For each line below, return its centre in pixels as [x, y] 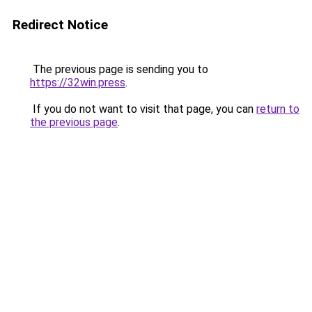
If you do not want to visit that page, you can [143, 109]
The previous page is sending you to [119, 69]
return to [278, 109]
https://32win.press [78, 83]
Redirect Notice [60, 25]
